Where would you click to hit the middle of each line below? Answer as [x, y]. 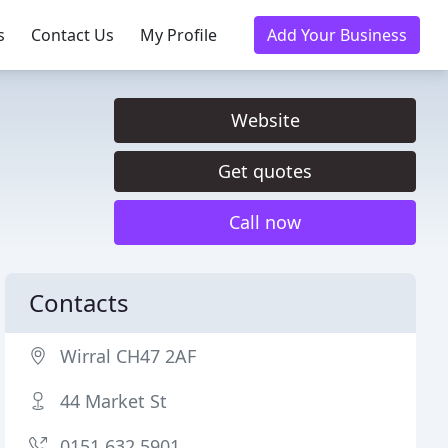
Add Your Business [337, 35]
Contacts [79, 302]
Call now [265, 222]
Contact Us [72, 35]
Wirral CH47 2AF [128, 356]
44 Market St [114, 401]
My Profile [178, 35]
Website [265, 120]
